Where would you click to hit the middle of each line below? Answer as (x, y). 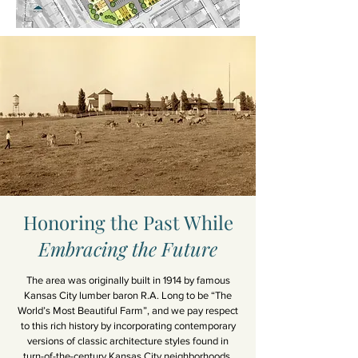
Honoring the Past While (128, 222)
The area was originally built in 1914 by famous (128, 280)
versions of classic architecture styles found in (128, 341)
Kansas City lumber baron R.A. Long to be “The (128, 295)
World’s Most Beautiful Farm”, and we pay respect (128, 310)
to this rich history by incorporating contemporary (128, 326)
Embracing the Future (128, 249)
